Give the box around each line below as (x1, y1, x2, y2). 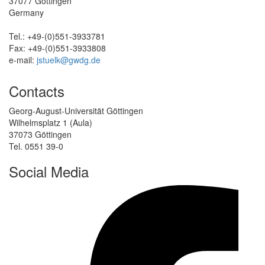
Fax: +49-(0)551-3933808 (9, 42, 106, 54)
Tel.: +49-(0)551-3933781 (9, 30, 105, 43)
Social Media (9, 161, 89, 182)
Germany (9, 7, 44, 19)
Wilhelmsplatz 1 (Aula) (9, 117, 92, 129)
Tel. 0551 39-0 (9, 140, 63, 153)
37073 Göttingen (9, 128, 72, 141)
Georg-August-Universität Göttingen (9, 105, 143, 117)
